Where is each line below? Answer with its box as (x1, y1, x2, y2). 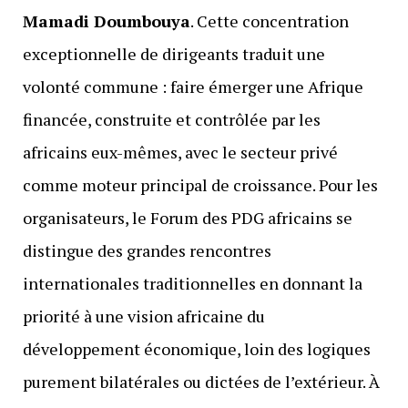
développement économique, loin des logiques (22, 338, 371, 361)
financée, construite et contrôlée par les (22, 108, 321, 131)
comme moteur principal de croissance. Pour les (22, 174, 378, 197)
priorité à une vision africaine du (22, 305, 265, 328)
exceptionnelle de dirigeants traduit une (22, 43, 325, 66)
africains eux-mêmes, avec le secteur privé (22, 141, 338, 164)
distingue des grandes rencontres (22, 240, 271, 262)
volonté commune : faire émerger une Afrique (22, 76, 363, 98)
